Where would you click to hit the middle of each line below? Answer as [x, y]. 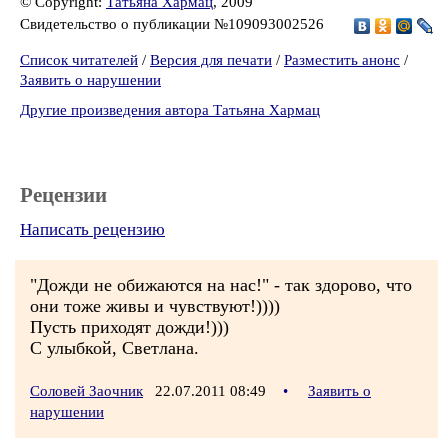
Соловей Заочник [86, 391]
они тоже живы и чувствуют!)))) [155, 306]
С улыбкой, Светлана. [114, 348]
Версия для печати [211, 60]
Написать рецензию [92, 229]
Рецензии [63, 195]
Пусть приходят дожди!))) [129, 327]
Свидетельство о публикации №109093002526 [174, 23]
